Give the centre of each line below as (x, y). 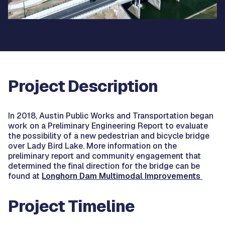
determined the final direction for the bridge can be (104, 166)
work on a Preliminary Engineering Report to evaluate (108, 126)
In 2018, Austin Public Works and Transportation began (111, 116)
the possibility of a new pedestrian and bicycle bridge (109, 136)
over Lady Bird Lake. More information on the (92, 146)
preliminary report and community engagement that (104, 156)
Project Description (83, 86)
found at (25, 176)
